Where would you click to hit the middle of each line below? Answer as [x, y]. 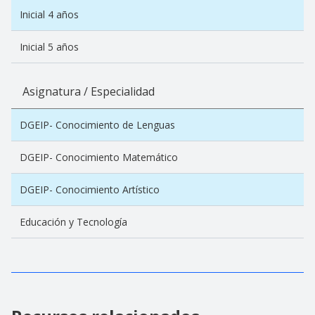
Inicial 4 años [49, 14]
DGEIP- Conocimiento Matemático [99, 157]
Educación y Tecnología [73, 221]
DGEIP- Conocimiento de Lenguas [97, 124]
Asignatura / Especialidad [89, 91]
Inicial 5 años [49, 46]
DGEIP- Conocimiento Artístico [90, 189]
